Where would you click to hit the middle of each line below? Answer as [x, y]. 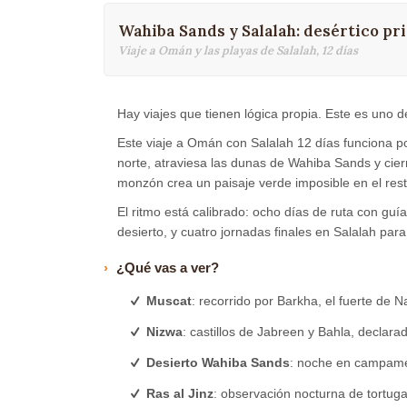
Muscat [169, 301]
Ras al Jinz [180, 393]
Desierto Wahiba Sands [218, 362]
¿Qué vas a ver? [168, 268]
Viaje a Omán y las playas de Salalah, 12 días [238, 50]
